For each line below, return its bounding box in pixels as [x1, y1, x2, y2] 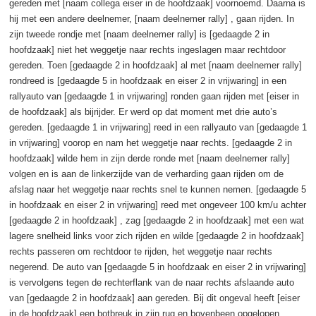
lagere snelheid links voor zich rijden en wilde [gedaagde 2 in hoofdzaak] [8, 230, 304, 241]
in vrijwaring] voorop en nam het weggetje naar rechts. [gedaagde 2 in [8, 137, 292, 148]
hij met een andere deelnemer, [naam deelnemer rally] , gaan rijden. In [8, 13, 294, 24]
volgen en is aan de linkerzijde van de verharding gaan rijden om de [8, 168, 284, 179]
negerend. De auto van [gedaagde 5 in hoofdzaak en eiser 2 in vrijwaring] [8, 261, 306, 272]
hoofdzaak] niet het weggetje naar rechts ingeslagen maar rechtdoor [8, 44, 286, 55]
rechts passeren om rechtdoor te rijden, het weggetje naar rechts [8, 245, 272, 257]
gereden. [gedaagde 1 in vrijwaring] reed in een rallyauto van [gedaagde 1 [8, 121, 307, 133]
